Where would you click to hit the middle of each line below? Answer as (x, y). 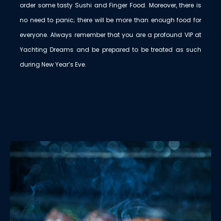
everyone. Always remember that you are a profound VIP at (110, 35)
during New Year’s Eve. (53, 65)
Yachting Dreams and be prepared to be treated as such (110, 50)
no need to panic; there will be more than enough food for (110, 20)
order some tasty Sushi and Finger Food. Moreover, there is (110, 5)
